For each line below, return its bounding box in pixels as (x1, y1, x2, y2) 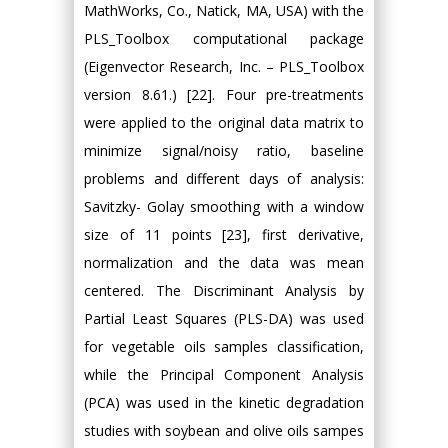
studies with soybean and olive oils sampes (84, 421, 364, 440)
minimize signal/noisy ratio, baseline (84, 141, 364, 160)
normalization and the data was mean (84, 253, 364, 272)
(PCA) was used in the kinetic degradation (84, 393, 364, 412)
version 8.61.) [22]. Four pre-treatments (84, 85, 364, 104)
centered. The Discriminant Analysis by (84, 281, 364, 300)
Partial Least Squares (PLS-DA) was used (84, 309, 364, 328)
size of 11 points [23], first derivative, (84, 225, 364, 244)
